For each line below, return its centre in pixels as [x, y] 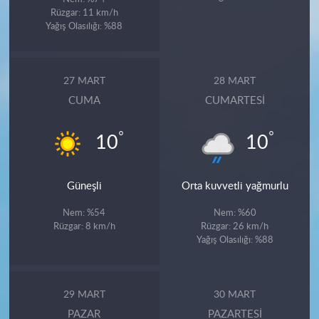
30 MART [235, 295]
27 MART [84, 82]
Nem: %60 [235, 213]
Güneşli [84, 186]
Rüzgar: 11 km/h [84, 12]
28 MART [235, 82]
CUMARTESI [235, 100]
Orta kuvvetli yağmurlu [235, 186]
